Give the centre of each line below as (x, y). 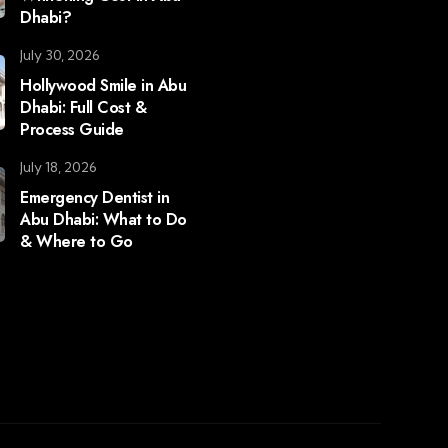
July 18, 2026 (59, 167)
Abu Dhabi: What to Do (103, 219)
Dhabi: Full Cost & (83, 107)
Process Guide (72, 129)
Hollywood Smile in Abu (103, 85)
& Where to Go (76, 241)
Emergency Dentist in (95, 197)
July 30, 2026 (60, 55)
